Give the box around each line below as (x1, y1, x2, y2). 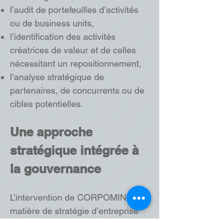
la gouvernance (10, 161, 101, 176)
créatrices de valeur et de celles (10, 45, 136, 55)
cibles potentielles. (10, 99, 83, 109)
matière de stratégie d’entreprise (10, 206, 138, 216)
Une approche (10, 124, 93, 139)
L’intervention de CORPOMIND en (10, 192, 145, 203)
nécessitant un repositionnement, (10, 58, 141, 69)
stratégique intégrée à (10, 143, 139, 158)
